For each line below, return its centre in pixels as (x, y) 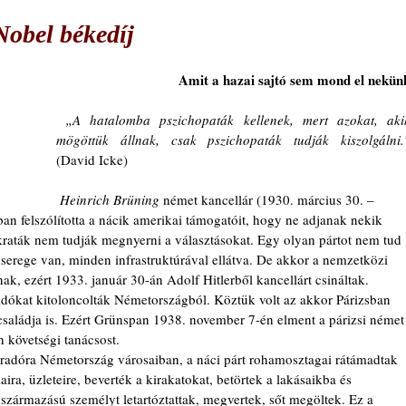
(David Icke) (92, 159)
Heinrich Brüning (110, 199)
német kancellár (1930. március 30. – (269, 199)
